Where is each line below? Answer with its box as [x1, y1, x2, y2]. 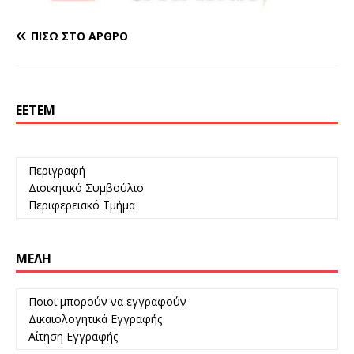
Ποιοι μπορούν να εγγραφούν [25, 294, 186, 310]
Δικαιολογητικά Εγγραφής [25, 311, 162, 327]
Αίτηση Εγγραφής [25, 329, 118, 345]
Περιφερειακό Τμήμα [25, 198, 135, 213]
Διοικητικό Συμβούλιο [25, 180, 144, 196]
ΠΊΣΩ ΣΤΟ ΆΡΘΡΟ [31, 28, 128, 44]
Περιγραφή [25, 163, 85, 179]
